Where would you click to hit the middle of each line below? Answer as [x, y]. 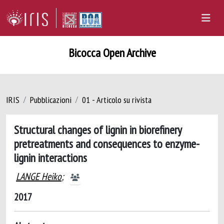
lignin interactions [50, 157]
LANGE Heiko [39, 176]
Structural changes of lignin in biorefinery [98, 129]
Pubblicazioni [51, 100]
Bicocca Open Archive [112, 53]
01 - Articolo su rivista [117, 100]
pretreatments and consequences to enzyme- [107, 143]
